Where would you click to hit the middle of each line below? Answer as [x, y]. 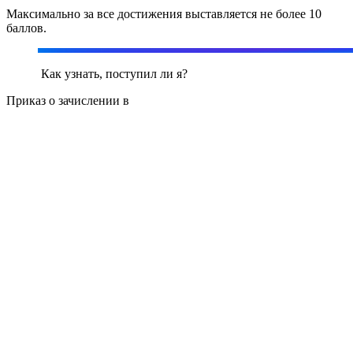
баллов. [26, 28]
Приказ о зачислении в [69, 101]
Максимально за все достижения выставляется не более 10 [164, 14]
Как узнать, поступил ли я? [113, 74]
